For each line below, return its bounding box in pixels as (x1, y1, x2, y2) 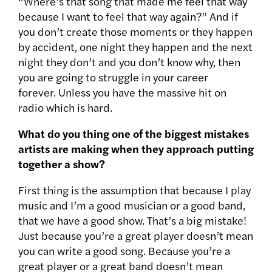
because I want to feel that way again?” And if (18, 8, 238, 24)
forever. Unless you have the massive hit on (18, 84, 226, 100)
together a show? (18, 156, 105, 172)
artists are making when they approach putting (18, 141, 254, 157)
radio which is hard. (18, 100, 112, 115)
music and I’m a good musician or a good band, (18, 197, 245, 213)
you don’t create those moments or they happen (18, 24, 253, 39)
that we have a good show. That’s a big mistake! (18, 212, 246, 228)
